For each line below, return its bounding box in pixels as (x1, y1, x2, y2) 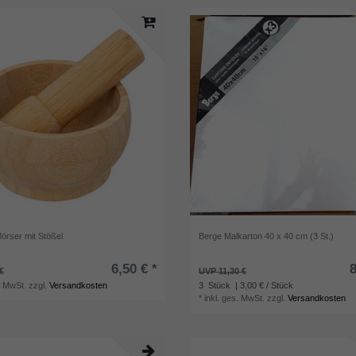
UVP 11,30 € (199, 266, 247, 277)
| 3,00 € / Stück (233, 281, 294, 291)
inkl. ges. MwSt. (204, 293, 265, 304)
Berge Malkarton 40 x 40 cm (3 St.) (199, 231, 335, 242)
